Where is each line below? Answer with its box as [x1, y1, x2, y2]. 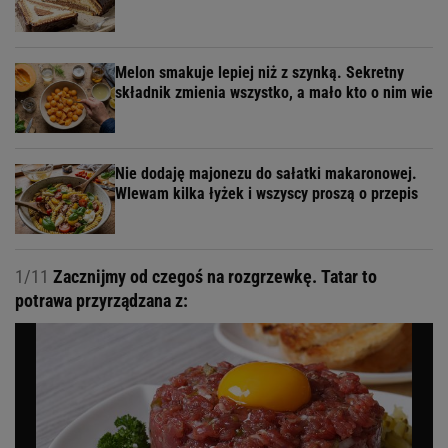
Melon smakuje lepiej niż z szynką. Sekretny [115, 63, 404, 82]
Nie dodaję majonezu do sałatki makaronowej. [115, 164, 417, 183]
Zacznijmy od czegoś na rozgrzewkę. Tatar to [49, 266, 377, 287]
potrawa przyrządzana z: [15, 290, 188, 311]
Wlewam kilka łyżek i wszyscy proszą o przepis [115, 184, 418, 203]
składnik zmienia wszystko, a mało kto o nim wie [115, 83, 433, 102]
